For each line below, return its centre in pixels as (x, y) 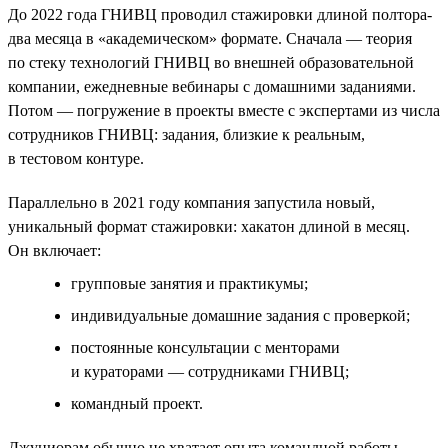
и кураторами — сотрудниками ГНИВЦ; (210, 371)
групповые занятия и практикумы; (189, 283)
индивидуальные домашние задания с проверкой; (240, 315)
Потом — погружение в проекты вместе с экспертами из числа (224, 110)
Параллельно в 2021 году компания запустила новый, (191, 202)
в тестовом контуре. (76, 158)
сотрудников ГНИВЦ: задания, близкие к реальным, (186, 134)
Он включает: (54, 250)
